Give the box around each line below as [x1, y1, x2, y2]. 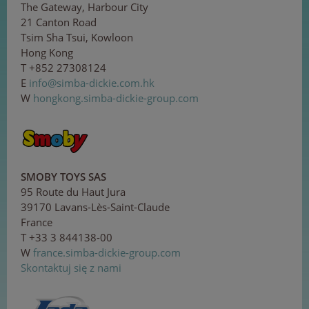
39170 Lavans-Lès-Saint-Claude [21, 199, 170, 214]
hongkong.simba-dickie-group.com [33, 90, 199, 105]
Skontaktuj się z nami [21, 260, 121, 275]
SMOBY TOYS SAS [21, 169, 106, 183]
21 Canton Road [21, 14, 97, 29]
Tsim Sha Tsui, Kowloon [21, 30, 133, 44]
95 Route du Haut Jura [21, 184, 126, 199]
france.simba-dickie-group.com [33, 245, 181, 259]
